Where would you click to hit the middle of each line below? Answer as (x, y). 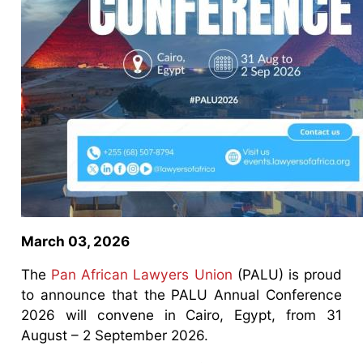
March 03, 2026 (76, 241)
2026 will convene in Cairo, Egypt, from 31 (181, 314)
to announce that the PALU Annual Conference (181, 294)
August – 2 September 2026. (117, 335)
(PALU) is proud (287, 274)
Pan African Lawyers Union (142, 274)
